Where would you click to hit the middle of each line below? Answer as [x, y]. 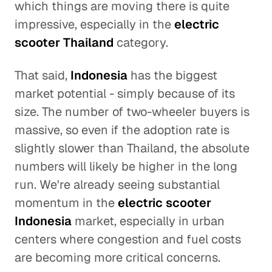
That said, [42, 75]
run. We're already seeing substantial [117, 185]
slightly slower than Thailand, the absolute [132, 148]
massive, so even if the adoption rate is [122, 130]
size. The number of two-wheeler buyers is [132, 112]
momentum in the [66, 203]
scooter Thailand [64, 42]
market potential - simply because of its [125, 93]
